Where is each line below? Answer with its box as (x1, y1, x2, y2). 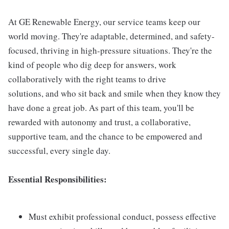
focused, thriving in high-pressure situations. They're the (8, 44, 212, 56)
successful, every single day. (8, 145, 110, 156)
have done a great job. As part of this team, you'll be (8, 102, 194, 113)
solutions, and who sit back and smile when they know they (8, 87, 221, 99)
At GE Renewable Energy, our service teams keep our (8, 16, 200, 28)
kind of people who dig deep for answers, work (8, 59, 176, 71)
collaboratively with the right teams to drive (8, 73, 166, 85)
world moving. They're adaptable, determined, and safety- (8, 30, 215, 42)
